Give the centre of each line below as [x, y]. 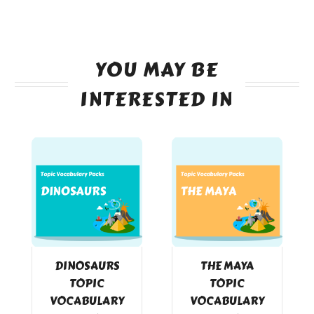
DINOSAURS [87, 266]
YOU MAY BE [157, 69]
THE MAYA [227, 266]
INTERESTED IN [157, 99]
